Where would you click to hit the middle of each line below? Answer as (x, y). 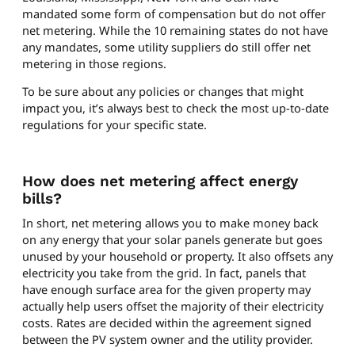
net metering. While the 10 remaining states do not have (175, 30)
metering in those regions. (94, 63)
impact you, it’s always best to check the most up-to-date (176, 108)
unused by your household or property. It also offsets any (177, 256)
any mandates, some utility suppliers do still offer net (166, 46)
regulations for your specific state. (115, 125)
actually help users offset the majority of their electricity (173, 306)
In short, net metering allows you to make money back (170, 223)
